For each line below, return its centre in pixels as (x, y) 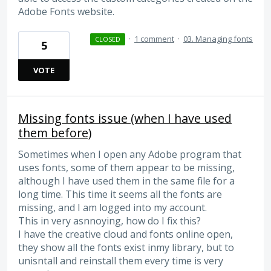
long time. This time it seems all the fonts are (120, 194)
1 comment (154, 39)
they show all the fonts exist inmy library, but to (126, 248)
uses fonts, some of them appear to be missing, (126, 168)
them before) (55, 133)
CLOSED (107, 39)
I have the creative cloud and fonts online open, (126, 234)
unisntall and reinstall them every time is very (121, 261)
